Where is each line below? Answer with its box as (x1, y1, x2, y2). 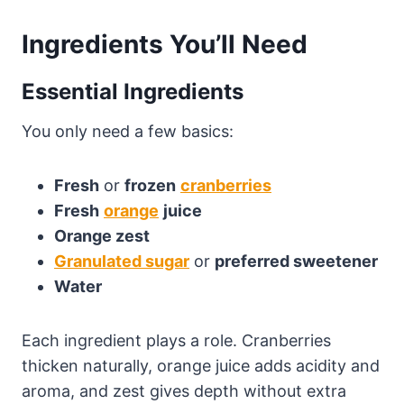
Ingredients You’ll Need (22, 29, 308, 60)
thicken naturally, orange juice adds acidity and (22, 356, 380, 376)
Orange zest (54, 226, 150, 246)
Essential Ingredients (22, 78, 243, 106)
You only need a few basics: (22, 122, 234, 142)
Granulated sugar (54, 252, 189, 271)
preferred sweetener (215, 252, 378, 271)
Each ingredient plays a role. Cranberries (22, 331, 331, 351)
